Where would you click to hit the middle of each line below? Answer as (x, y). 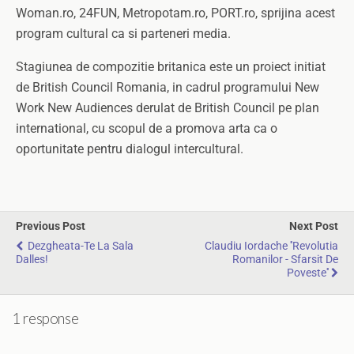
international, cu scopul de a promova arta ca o (147, 128)
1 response (45, 318)
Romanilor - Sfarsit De (285, 260)
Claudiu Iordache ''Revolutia (271, 246)
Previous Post (51, 226)
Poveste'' (308, 273)
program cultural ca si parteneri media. (123, 34)
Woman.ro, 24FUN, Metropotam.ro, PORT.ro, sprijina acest (175, 13)
